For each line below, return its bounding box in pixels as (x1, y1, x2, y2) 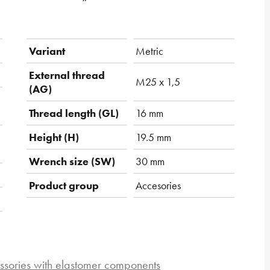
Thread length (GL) (29, 106, 119, 121)
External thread (29, 68, 105, 83)
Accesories (136, 178, 181, 193)
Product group (29, 178, 99, 193)
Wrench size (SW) (29, 154, 115, 169)
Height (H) (29, 130, 79, 145)
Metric (136, 44, 163, 58)
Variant (29, 44, 65, 58)
